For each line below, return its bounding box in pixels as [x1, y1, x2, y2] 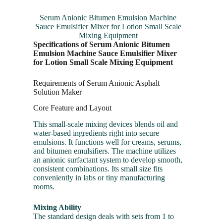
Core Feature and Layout [33, 104, 112, 112]
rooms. [33, 182, 55, 191]
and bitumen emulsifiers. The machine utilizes [33, 147, 176, 156]
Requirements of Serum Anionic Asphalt [33, 78, 160, 87]
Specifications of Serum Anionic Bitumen [33, 40, 170, 49]
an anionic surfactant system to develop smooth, [33, 156, 183, 165]
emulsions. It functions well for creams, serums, [33, 138, 182, 147]
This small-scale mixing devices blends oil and [33, 120, 178, 129]
